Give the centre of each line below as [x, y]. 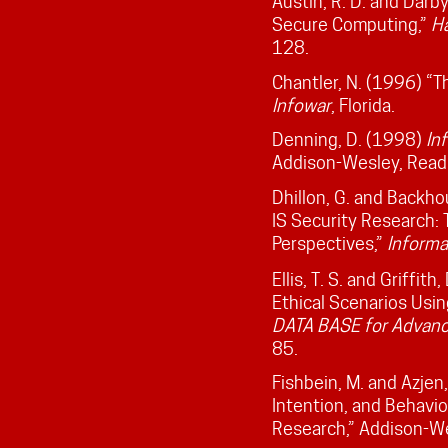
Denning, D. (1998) [348, 140]
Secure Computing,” [351, 24]
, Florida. [362, 105]
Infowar [301, 105]
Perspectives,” [329, 243]
